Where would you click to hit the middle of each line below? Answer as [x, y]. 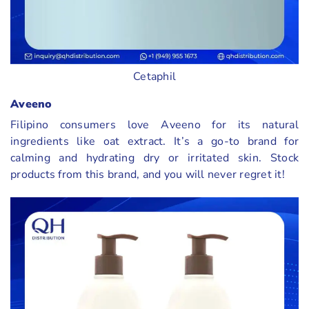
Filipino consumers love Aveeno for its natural [154, 125]
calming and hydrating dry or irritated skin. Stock [154, 158]
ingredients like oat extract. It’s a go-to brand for [154, 142]
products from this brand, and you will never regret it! [148, 175]
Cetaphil [154, 76]
